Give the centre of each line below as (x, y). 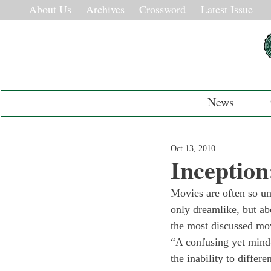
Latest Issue (227, 9)
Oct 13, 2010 (193, 149)
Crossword (162, 9)
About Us (50, 9)
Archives (105, 9)
